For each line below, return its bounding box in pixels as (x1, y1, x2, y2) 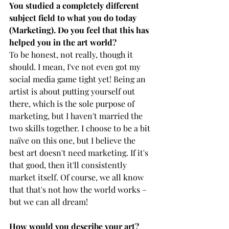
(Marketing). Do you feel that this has (9, 24, 151, 35)
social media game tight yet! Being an (9, 73, 148, 84)
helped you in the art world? (9, 36, 119, 48)
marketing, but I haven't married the (9, 110, 145, 121)
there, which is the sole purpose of (9, 98, 136, 109)
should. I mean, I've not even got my (9, 61, 143, 72)
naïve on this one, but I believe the (9, 134, 138, 146)
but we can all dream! (9, 196, 90, 207)
